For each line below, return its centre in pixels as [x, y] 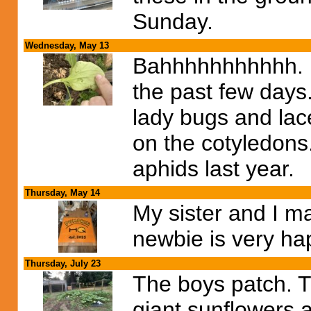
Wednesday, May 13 [67, 45]
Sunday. [173, 22]
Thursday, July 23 [63, 263]
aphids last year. [213, 169]
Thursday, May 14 [62, 193]
